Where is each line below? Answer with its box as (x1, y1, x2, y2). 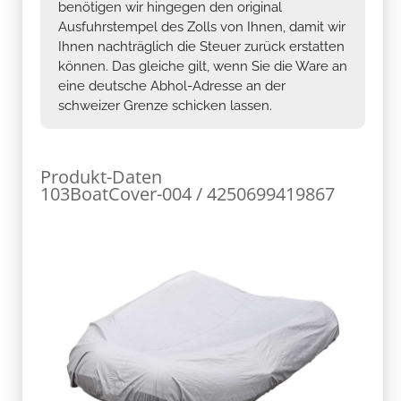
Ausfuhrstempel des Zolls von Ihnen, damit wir (58, 18, 346, 35)
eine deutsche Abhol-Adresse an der (58, 77, 286, 94)
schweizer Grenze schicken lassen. (58, 97, 272, 114)
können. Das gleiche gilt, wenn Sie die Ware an (58, 57, 347, 74)
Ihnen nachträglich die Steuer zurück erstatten (58, 38, 345, 55)
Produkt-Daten (40, 164, 162, 189)
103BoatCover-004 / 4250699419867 (40, 181, 335, 206)
